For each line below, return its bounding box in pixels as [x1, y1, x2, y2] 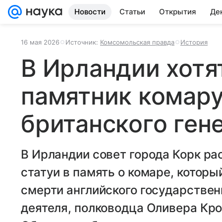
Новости [74, 7, 106, 16]
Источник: [65, 38, 100, 46]
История [180, 38, 208, 46]
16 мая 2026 [21, 38, 59, 46]
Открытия [159, 7, 196, 16]
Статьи [119, 7, 145, 16]
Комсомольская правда [100, 38, 174, 46]
